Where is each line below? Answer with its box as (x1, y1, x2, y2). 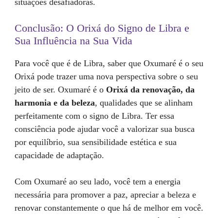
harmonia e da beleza (15, 98, 95, 108)
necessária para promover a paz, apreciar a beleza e (15, 190, 196, 200)
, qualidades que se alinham (95, 98, 193, 108)
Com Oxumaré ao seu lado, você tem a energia (15, 177, 181, 186)
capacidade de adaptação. (15, 150, 104, 160)
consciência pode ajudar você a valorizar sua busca (15, 124, 195, 134)
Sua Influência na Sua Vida (15, 35, 132, 47)
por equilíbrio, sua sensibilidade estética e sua (15, 137, 177, 147)
